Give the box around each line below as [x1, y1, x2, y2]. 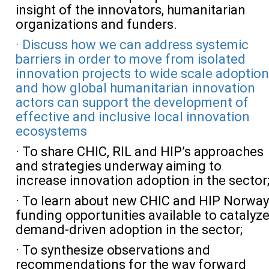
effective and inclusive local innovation [16, 109, 250, 124]
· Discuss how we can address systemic [16, 37, 249, 52]
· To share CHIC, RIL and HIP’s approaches [16, 144, 264, 159]
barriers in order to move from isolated [16, 52, 246, 67]
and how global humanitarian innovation [16, 80, 255, 95]
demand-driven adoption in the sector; [16, 222, 243, 237]
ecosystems [16, 124, 87, 139]
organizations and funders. [16, 17, 177, 32]
